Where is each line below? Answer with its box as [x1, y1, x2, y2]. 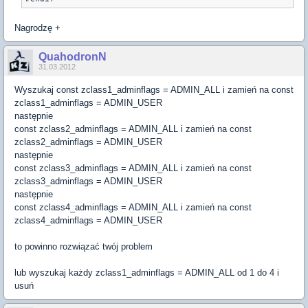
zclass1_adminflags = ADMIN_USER [14, 98, 162, 108]
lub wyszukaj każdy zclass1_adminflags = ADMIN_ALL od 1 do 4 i [14, 267, 279, 278]
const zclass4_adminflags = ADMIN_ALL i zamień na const [14, 202, 252, 212]
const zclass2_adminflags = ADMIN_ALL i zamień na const [14, 124, 252, 134]
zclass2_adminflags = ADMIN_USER [14, 137, 162, 147]
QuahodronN [38, 51, 107, 63]
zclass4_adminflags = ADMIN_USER [14, 215, 162, 225]
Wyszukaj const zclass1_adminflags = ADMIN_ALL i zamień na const [14, 85, 294, 95]
